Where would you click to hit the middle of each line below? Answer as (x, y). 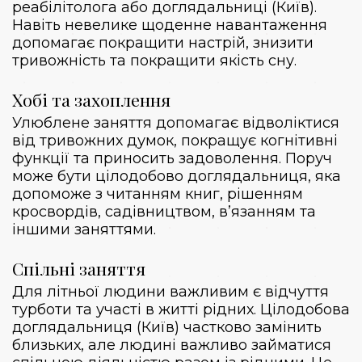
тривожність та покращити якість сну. (154, 60)
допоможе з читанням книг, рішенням (158, 194)
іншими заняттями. (84, 229)
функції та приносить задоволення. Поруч (172, 158)
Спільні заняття (79, 268)
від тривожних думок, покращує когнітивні (175, 140)
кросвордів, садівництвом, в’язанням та (164, 211)
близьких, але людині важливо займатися (172, 345)
